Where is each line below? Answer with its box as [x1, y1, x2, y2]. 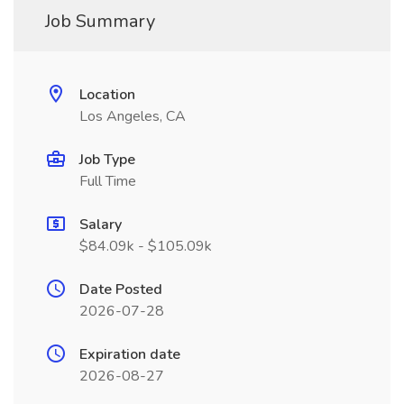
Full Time [79, 171, 136, 191]
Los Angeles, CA [79, 106, 186, 126]
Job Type [79, 150, 135, 170]
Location [79, 85, 135, 105]
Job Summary [45, 9, 155, 33]
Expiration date [79, 344, 180, 364]
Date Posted [79, 280, 162, 299]
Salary [79, 215, 122, 234]
